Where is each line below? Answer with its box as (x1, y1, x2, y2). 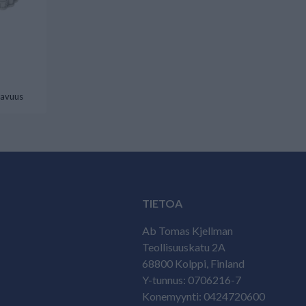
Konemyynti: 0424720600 (142, 290, 265, 303)
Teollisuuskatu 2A (142, 240, 225, 253)
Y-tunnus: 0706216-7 (142, 273, 241, 286)
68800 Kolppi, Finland (142, 257, 245, 270)
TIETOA (142, 197, 182, 210)
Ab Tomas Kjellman (142, 224, 233, 237)
